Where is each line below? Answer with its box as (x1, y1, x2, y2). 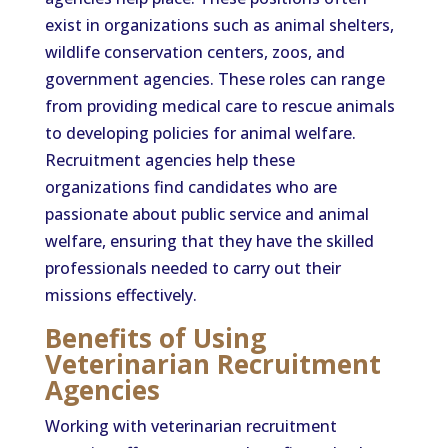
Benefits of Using (44, 320, 266, 356)
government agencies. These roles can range (44, 68, 385, 90)
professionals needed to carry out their (44, 257, 341, 279)
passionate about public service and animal (44, 203, 369, 225)
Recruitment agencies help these (44, 149, 295, 171)
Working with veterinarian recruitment (44, 415, 337, 437)
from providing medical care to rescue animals (44, 95, 395, 117)
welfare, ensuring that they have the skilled (44, 230, 374, 252)
